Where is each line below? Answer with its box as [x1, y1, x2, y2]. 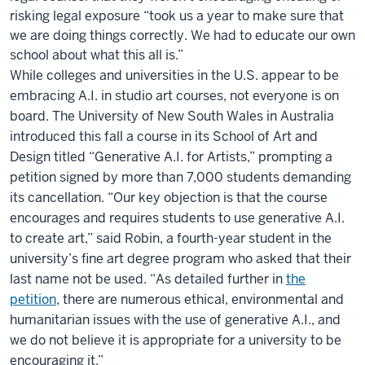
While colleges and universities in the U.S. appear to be [10, 67, 339, 85]
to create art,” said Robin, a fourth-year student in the [10, 230, 332, 248]
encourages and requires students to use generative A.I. [10, 209, 345, 227]
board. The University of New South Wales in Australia [10, 108, 334, 125]
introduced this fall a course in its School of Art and [10, 128, 318, 146]
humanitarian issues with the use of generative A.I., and [10, 311, 341, 329]
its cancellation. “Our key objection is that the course [10, 189, 328, 207]
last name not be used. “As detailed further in [10, 270, 283, 288]
